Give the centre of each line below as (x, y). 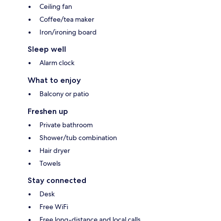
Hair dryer (55, 151)
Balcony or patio (64, 94)
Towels (50, 164)
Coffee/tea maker (67, 19)
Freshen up (48, 111)
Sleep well (47, 49)
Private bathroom (66, 125)
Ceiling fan (56, 7)
